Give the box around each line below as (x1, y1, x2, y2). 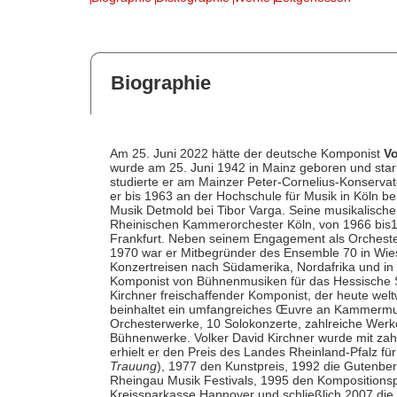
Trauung (109, 358, 157, 373)
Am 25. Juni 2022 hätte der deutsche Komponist (109, 145, 384, 160)
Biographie (110, 72, 211, 95)
